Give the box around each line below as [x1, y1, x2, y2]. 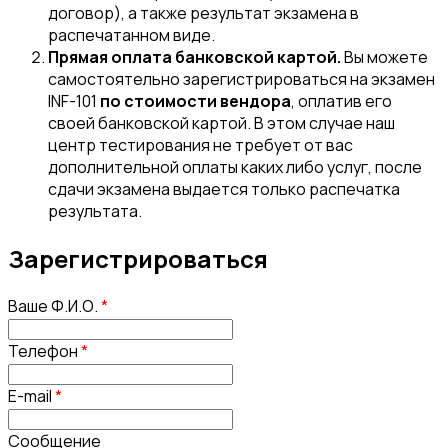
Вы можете [341, 45, 428, 68]
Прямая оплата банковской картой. [48, 45, 341, 68]
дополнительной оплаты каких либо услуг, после [48, 155, 422, 178]
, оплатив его [291, 89, 392, 112]
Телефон [8, 339, 81, 362]
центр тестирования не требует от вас [48, 133, 353, 156]
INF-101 [48, 89, 100, 112]
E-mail [8, 384, 55, 407]
